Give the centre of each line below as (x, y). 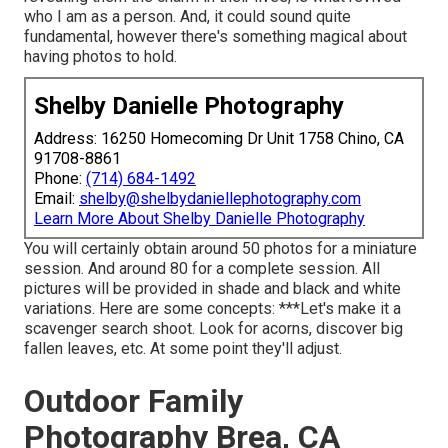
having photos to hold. (100, 57)
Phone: (60, 179)
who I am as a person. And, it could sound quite (187, 17)
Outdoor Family (133, 401)
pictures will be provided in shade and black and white (212, 289)
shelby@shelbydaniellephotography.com (220, 199)
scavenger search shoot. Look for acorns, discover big (213, 329)
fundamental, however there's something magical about (215, 37)
